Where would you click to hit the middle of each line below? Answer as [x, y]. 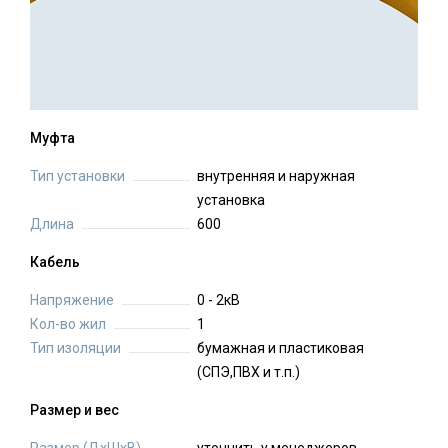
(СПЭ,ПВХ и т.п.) [248, 372]
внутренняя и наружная [276, 176]
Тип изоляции [75, 348]
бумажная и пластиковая [280, 348]
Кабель [55, 262]
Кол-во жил [68, 324]
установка [231, 200]
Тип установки [77, 176]
